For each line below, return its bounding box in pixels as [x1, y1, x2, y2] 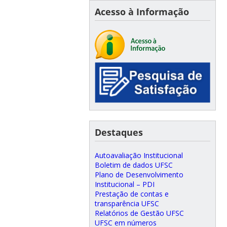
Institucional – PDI [94, 179, 155, 190]
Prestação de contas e [94, 189, 169, 199]
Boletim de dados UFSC [94, 160, 173, 170]
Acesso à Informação [94, 5, 189, 18]
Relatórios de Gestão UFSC [94, 208, 184, 218]
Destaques [94, 126, 143, 139]
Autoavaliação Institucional [94, 150, 183, 161]
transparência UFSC [94, 199, 159, 209]
